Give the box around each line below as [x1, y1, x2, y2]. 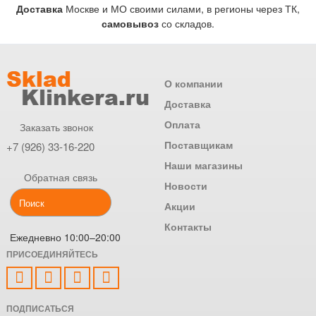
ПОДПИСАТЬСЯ [6, 301, 74, 315]
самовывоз [102, 16, 159, 30]
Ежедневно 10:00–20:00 [10, 229, 121, 244]
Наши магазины [164, 157, 243, 172]
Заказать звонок [17, 119, 94, 134]
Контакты [164, 219, 212, 233]
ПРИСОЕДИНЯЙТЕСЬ [6, 247, 98, 260]
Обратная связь [21, 169, 98, 184]
